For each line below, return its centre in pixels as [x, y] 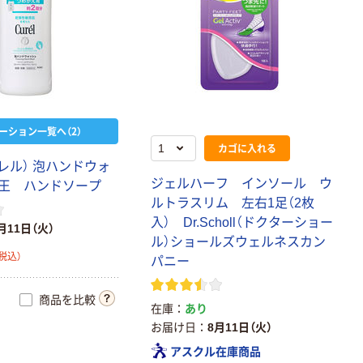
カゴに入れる [248, 148]
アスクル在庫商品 [216, 351]
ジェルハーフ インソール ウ [242, 184]
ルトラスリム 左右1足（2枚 [233, 203]
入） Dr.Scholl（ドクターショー [242, 222]
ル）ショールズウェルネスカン [239, 242]
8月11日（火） [240, 327]
